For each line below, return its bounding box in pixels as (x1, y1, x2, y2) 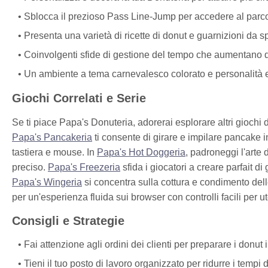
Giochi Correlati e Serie (12, 91, 146, 105)
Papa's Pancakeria (12, 132, 92, 142)
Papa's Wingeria (12, 176, 82, 187)
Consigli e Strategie (12, 214, 124, 228)
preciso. (12, 162, 48, 172)
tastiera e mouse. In (12, 147, 97, 157)
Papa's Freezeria (48, 162, 120, 172)
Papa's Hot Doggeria (97, 147, 185, 157)
